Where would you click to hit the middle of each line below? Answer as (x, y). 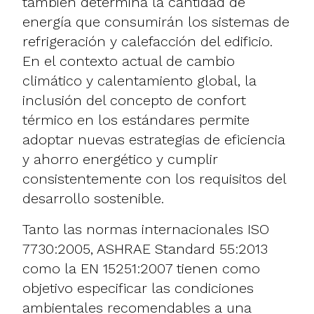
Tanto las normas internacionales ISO (146, 229)
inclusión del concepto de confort (134, 100)
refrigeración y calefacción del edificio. (148, 41)
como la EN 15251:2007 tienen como (141, 268)
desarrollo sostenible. (93, 198)
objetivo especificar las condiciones (138, 288)
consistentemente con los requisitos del (154, 178)
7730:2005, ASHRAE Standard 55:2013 (145, 248)
